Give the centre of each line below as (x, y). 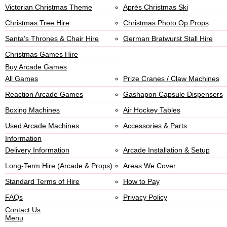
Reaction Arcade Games (44, 94)
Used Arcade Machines (42, 126)
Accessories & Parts (155, 126)
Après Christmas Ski (155, 7)
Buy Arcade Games (36, 67)
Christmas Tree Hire (37, 23)
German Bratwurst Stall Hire (168, 39)
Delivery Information (37, 150)
